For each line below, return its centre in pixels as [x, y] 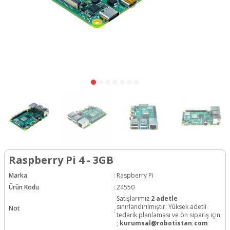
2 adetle [164, 199]
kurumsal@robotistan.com [164, 223]
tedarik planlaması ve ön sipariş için [168, 215]
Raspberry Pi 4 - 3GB [61, 160]
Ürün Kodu [24, 187]
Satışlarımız [134, 199]
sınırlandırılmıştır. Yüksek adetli [161, 207]
